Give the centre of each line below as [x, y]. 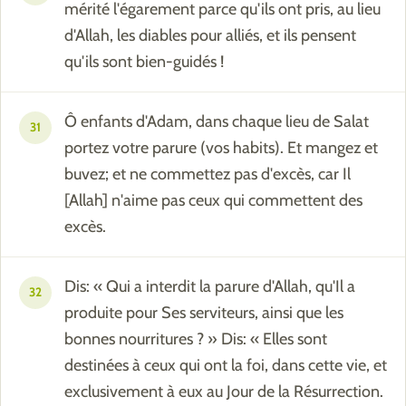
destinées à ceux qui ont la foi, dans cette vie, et [226, 366]
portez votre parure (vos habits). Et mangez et [221, 148]
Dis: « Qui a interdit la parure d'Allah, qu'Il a [210, 287]
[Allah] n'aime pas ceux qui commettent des [213, 201]
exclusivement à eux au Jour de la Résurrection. [224, 392]
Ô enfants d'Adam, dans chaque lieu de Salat [217, 122]
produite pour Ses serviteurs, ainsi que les [204, 313]
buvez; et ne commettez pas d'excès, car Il [208, 174]
